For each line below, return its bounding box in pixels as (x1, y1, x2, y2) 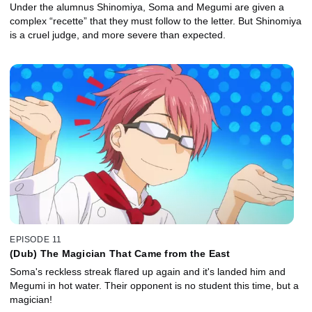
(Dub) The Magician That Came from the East (10, 247, 231, 259)
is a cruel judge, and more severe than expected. (182, 29, 226, 41)
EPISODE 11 (10, 234, 62, 244)
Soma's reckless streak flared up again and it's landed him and (10, 265, 286, 277)
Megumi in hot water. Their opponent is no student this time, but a (10, 279, 299, 291)
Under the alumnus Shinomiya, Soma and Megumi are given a (10, 1, 284, 13)
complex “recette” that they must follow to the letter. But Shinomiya (10, 15, 302, 27)
